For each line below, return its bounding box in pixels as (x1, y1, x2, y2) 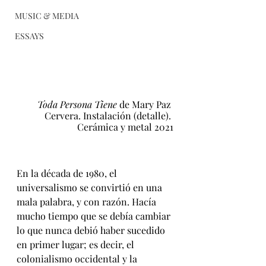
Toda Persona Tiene (37, 98, 119, 110)
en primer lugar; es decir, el (17, 238, 137, 251)
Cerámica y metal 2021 (77, 121, 173, 133)
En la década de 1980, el (17, 167, 119, 179)
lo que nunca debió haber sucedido (17, 224, 167, 236)
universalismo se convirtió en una (17, 181, 164, 194)
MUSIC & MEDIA (15, 10, 79, 21)
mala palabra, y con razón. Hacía (17, 195, 159, 208)
